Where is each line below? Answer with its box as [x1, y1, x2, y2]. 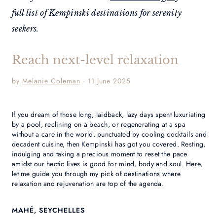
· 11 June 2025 [80, 76, 131, 86]
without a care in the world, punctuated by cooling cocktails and [12, 129, 207, 139]
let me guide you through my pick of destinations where [12, 169, 181, 179]
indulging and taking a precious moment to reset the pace [12, 149, 187, 159]
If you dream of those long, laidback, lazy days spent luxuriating [12, 110, 206, 119]
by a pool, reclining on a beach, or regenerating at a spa [12, 119, 185, 129]
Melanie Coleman [22, 76, 80, 86]
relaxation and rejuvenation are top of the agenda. [12, 179, 166, 188]
